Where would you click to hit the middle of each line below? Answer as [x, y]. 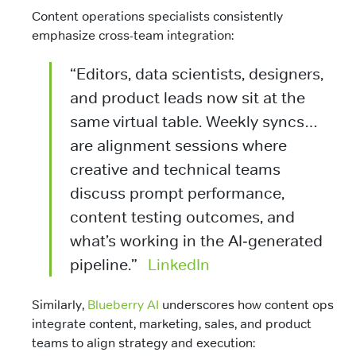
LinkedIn [178, 265]
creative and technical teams [175, 170]
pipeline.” [103, 265]
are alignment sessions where [178, 146]
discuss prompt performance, [177, 193]
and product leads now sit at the [187, 98]
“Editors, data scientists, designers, [196, 74]
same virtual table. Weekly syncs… [193, 122]
